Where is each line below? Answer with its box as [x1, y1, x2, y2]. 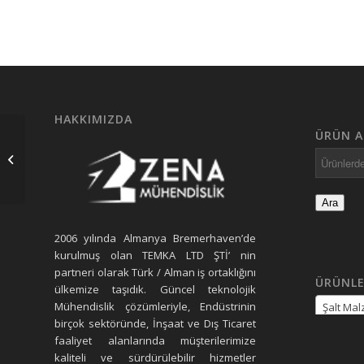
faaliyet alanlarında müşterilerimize [54, 332, 257, 348]
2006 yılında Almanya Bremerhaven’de [54, 230, 257, 245]
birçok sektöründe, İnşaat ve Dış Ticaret [54, 315, 257, 331]
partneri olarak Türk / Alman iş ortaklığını [54, 264, 257, 279]
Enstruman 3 [28, 150, 90, 166]
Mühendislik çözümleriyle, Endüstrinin [54, 298, 257, 314]
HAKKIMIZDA [54, 110, 132, 127]
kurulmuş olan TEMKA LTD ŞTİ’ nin [54, 247, 257, 262]
